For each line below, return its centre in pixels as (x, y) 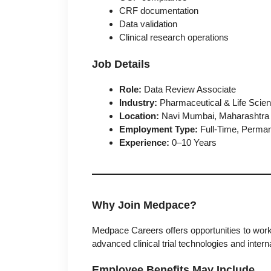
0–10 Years (193, 142)
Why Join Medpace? (144, 205)
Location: (139, 116)
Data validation (148, 24)
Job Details (121, 64)
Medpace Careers (128, 230)
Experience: (144, 142)
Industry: (138, 102)
